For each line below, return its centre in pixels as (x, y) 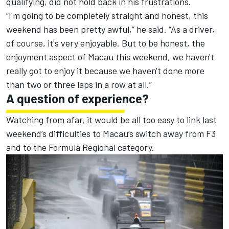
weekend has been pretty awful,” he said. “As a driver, (110, 29)
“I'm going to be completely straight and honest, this (107, 16)
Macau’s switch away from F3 (159, 134)
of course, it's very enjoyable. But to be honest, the (106, 43)
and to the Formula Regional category (79, 147)
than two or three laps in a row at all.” (79, 85)
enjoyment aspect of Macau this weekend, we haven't (110, 57)
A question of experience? (77, 99)
